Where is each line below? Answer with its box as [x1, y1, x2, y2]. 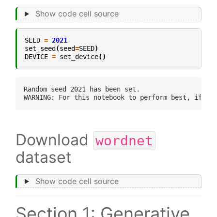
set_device [60, 53, 98, 61]
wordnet [95, 133, 153, 149]
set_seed [25, 45, 56, 53]
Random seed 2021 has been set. [24, 85, 140, 93]
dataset [15, 148, 72, 167]
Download [15, 130, 93, 150]
